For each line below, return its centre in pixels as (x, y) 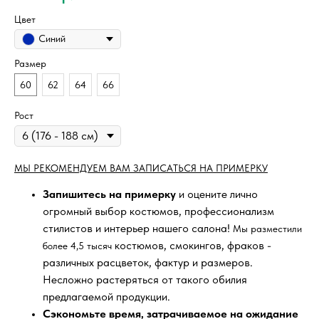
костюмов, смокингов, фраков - (192, 245)
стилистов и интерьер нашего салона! (138, 228)
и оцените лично (217, 194)
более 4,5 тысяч (77, 245)
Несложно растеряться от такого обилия (145, 279)
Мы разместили (267, 228)
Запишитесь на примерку (109, 194)
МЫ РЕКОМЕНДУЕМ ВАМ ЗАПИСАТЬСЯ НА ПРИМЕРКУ (141, 168)
